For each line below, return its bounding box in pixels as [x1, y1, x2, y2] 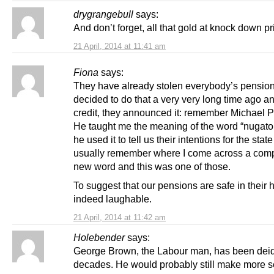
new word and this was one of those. [73, 161, 231, 172]
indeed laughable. [73, 193, 152, 205]
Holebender [73, 232, 125, 243]
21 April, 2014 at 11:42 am [73, 213, 166, 223]
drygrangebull [73, 9, 133, 20]
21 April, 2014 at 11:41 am [73, 42, 166, 51]
